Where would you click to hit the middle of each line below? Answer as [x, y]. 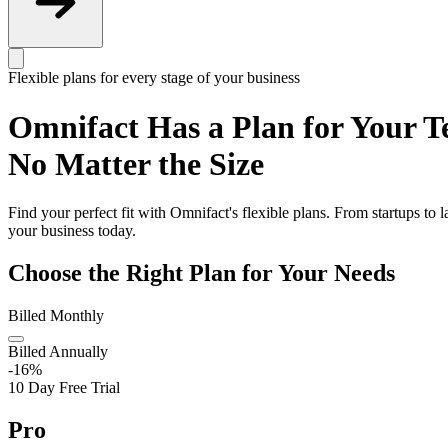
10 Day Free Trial [64, 388]
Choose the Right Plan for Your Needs [201, 273]
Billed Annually [58, 352]
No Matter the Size [136, 163]
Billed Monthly [56, 316]
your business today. [72, 231]
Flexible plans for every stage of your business [154, 78]
